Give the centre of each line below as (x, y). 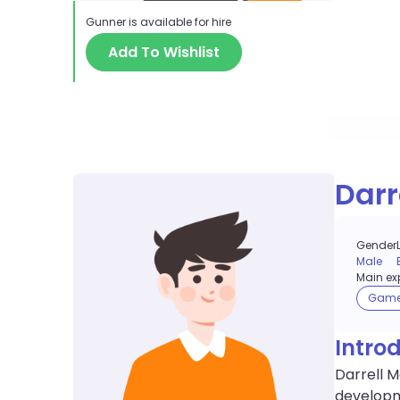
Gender (376, 245)
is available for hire (179, 21)
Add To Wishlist (164, 52)
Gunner (106, 21)
